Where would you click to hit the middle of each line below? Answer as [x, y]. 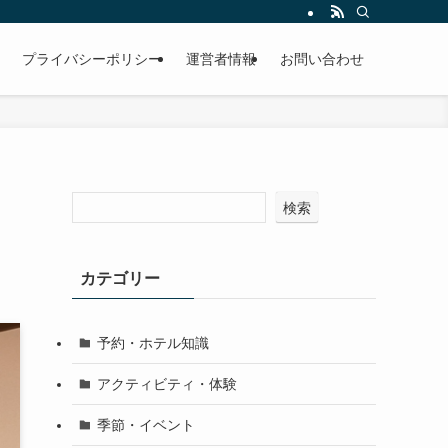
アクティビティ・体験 [166, 383]
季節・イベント [145, 424]
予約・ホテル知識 [152, 342]
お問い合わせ [322, 59]
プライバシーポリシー [92, 59]
